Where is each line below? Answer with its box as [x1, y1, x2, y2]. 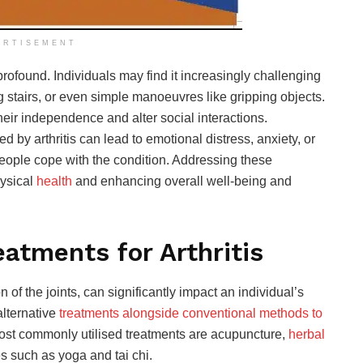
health [36, 173, 72, 188]
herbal [288, 327, 325, 342]
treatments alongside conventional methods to [59, 306, 322, 321]
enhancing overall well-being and [97, 173, 292, 188]
